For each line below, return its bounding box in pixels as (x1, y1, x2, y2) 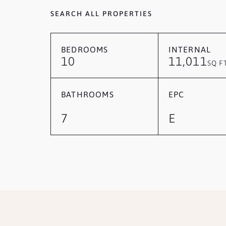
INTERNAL (168, 45, 211, 54)
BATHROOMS (61, 90, 114, 99)
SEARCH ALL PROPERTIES (50, 9, 152, 18)
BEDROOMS (61, 45, 108, 54)
